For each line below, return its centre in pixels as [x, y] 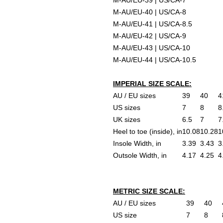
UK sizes [127, 119]
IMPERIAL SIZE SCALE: [152, 84]
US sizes [127, 108]
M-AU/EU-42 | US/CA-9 [150, 36]
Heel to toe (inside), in [148, 131]
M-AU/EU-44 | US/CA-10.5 [155, 60]
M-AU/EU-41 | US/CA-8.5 [153, 24]
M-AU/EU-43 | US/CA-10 [152, 48]
